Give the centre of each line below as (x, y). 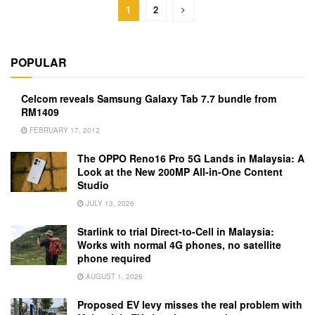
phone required (114, 258)
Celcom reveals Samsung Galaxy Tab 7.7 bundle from (149, 99)
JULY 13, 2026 (109, 204)
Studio (93, 185)
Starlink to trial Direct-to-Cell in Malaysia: (176, 232)
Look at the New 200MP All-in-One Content (180, 172)
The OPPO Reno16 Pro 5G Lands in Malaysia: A (191, 159)
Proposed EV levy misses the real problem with (190, 305)
